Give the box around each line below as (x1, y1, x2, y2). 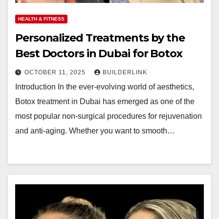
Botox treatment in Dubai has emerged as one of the (15, 97, 195, 106)
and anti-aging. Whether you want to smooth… (15, 127, 175, 135)
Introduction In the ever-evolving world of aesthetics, (15, 83, 194, 91)
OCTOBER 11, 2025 (24, 69, 88, 76)
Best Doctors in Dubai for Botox (15, 47, 182, 60)
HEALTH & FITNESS (18, 16, 65, 22)
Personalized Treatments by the (15, 31, 185, 44)
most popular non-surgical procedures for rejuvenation (15, 112, 202, 120)
